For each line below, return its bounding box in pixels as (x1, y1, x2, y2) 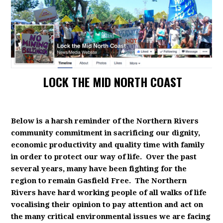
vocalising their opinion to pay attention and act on (11, 200, 204, 209)
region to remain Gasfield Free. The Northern (11, 176, 187, 185)
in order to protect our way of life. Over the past (11, 152, 197, 161)
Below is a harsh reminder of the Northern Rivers (11, 116, 199, 125)
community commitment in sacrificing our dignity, (11, 128, 201, 137)
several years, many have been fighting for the (11, 164, 187, 173)
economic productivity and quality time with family (11, 140, 205, 149)
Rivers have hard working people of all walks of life (11, 188, 207, 197)
